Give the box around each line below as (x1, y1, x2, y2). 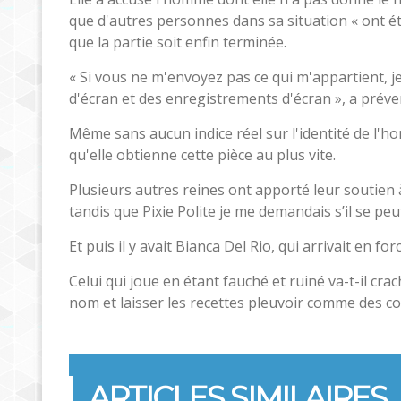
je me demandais (219, 200, 331, 221)
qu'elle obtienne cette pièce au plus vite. (69, 144, 336, 165)
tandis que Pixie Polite (69, 200, 219, 221)
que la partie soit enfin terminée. (69, 31, 286, 52)
